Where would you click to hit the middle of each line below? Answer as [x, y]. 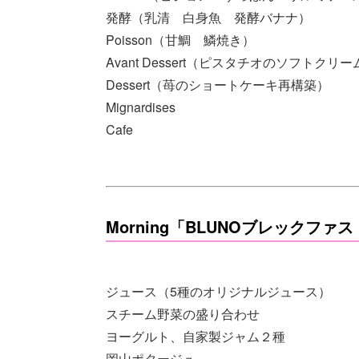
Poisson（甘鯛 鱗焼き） [180, 39]
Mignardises [141, 107]
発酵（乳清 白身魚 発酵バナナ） [208, 17]
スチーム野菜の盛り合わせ [183, 313]
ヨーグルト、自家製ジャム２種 [196, 336]
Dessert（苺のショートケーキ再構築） [218, 84]
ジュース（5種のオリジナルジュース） [218, 291]
